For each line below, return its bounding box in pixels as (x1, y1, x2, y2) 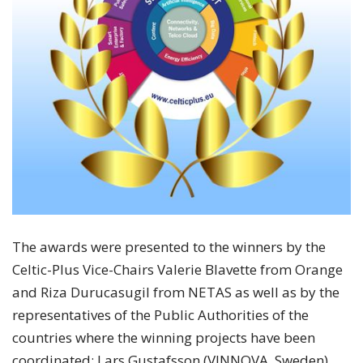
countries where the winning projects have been (12, 327, 315, 347)
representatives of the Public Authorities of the (12, 305, 309, 324)
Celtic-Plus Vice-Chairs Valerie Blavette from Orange (12, 259, 343, 279)
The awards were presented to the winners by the (12, 237, 326, 256)
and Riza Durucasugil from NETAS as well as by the (12, 282, 340, 301)
